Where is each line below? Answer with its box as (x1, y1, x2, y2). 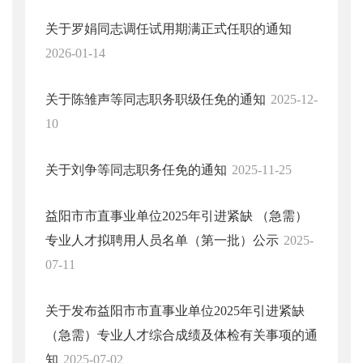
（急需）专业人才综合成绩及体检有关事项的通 (45, 328, 318, 342)
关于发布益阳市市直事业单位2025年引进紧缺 (45, 304, 305, 318)
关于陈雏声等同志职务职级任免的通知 (45, 92, 266, 106)
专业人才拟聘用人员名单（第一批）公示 (45, 233, 279, 247)
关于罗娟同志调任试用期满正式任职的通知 (45, 22, 292, 36)
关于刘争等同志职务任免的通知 (45, 163, 227, 177)
